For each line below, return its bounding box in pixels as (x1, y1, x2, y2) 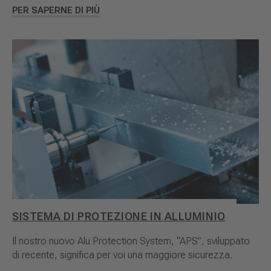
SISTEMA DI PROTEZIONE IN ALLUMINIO (12, 210, 226, 223)
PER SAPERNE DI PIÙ (12, 4, 100, 16)
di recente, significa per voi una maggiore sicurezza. (12, 249, 232, 261)
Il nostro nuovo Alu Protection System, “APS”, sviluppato (12, 235, 250, 247)
